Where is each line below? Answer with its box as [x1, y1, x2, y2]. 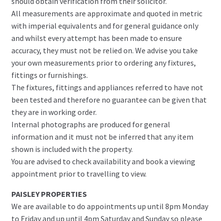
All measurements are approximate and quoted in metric [11, 8, 202, 18]
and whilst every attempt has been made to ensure [11, 33, 182, 43]
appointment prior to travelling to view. [11, 168, 147, 179]
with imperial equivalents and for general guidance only [11, 20, 198, 31]
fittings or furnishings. [11, 70, 88, 80]
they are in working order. [11, 107, 97, 117]
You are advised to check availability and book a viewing [11, 156, 195, 166]
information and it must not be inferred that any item [11, 131, 193, 142]
